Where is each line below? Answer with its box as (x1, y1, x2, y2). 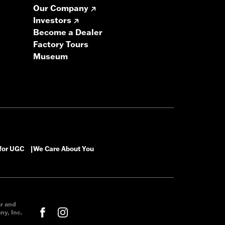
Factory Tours (33, 39, 88, 50)
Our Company (33, 3, 88, 14)
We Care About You (33, 145, 94, 153)
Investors (33, 15, 71, 26)
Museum (33, 51, 68, 62)
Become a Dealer (33, 27, 102, 38)
